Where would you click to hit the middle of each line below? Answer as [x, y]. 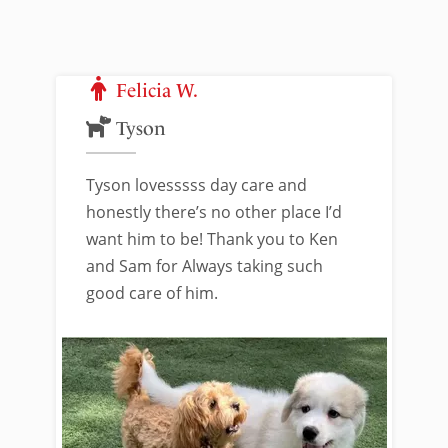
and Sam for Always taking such [204, 266]
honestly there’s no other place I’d [214, 212]
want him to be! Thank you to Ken [212, 239]
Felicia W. [157, 91]
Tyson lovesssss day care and [196, 185]
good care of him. [152, 293]
